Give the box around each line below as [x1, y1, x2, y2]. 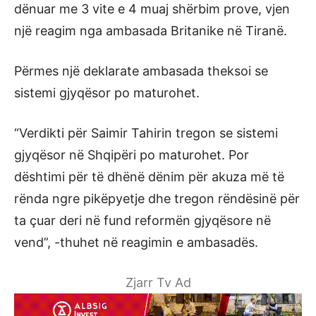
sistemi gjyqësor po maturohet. [14, 85, 200, 100]
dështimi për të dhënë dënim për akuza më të [14, 169, 284, 184]
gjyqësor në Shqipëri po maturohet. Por [14, 147, 249, 162]
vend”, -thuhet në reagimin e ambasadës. [14, 234, 258, 250]
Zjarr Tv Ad [125, 274, 191, 290]
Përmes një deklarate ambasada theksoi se [14, 63, 268, 78]
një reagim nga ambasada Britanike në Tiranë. [14, 23, 287, 38]
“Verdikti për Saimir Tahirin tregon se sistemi [14, 125, 278, 140]
